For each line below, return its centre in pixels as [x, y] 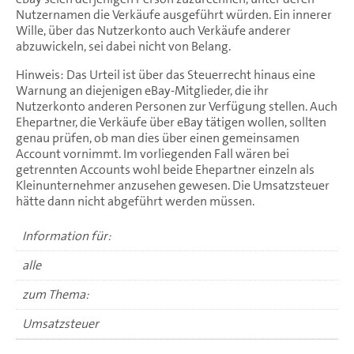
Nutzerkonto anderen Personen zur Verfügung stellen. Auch [177, 106]
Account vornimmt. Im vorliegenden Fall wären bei [153, 153]
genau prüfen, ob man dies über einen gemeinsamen [158, 137]
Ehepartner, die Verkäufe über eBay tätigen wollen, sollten [171, 122]
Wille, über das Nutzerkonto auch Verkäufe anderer [153, 30]
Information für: [67, 235]
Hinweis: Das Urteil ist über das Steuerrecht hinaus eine [166, 74]
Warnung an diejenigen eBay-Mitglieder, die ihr [142, 90]
